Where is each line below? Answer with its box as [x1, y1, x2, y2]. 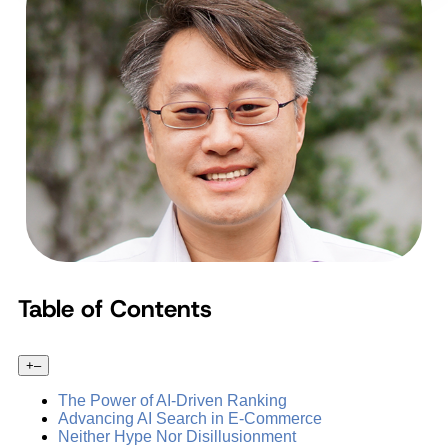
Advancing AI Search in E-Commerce [58, 410, 322, 428]
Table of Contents [18, 293, 212, 326]
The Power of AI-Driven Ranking [58, 392, 287, 410]
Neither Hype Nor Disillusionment [58, 428, 296, 446]
